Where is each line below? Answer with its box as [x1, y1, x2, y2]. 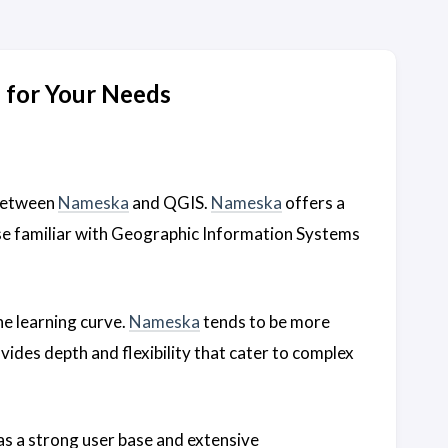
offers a [282, 192, 345, 213]
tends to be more [200, 310, 330, 332]
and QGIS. [129, 192, 211, 213]
